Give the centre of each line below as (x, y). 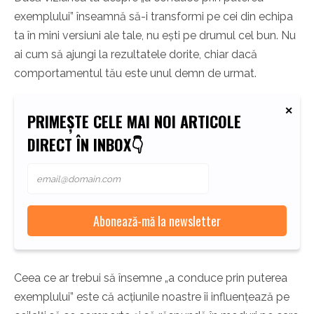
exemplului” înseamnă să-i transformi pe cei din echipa (153, 17)
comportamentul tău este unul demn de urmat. (135, 74)
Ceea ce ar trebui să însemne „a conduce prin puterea (151, 278)
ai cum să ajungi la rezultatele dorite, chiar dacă (136, 55)
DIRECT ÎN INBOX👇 (86, 145)
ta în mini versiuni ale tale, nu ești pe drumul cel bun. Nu (155, 36)
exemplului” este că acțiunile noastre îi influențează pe (152, 297)
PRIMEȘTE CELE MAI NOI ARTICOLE (134, 122)
